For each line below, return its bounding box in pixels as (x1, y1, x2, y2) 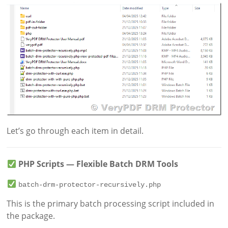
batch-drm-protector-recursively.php (18, 181, 161, 189)
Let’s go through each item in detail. (7, 125, 144, 137)
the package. (7, 210, 55, 222)
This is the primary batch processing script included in (7, 198, 215, 210)
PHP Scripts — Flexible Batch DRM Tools (16, 158, 178, 170)
